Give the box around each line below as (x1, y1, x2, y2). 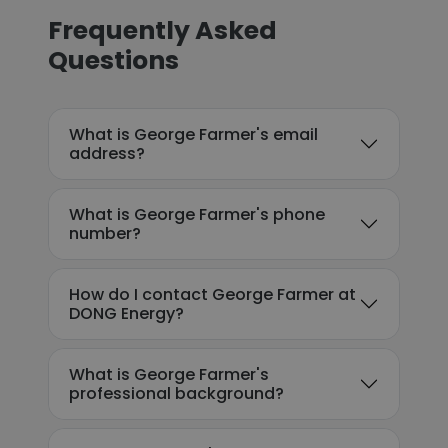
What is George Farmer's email (69, 123, 318, 146)
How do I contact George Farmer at (69, 283, 356, 306)
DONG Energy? (69, 302, 184, 325)
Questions (48, 43, 179, 78)
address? (69, 142, 145, 165)
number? (69, 222, 141, 245)
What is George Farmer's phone (69, 203, 325, 226)
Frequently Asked (48, 13, 277, 48)
